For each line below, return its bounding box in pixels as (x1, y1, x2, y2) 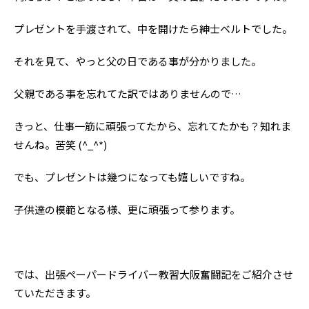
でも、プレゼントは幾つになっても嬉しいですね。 (14, 170, 250, 184)
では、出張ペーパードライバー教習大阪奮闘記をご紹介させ (14, 267, 293, 281)
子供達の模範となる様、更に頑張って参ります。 (14, 202, 240, 217)
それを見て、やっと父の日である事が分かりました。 (14, 54, 261, 68)
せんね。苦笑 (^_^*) (14, 137, 107, 152)
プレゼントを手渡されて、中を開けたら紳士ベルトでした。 (14, 21, 292, 36)
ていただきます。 (14, 286, 96, 300)
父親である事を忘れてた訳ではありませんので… (14, 86, 241, 101)
